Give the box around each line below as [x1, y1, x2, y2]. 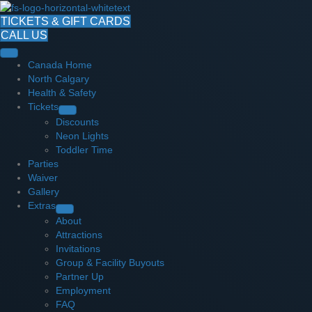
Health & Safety [28, 87, 96, 99]
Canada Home [28, 59, 92, 71]
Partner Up [56, 271, 104, 283]
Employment [56, 285, 111, 297]
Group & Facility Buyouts [56, 257, 164, 269]
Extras [28, 200, 56, 212]
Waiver [28, 172, 58, 184]
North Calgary [28, 73, 89, 85]
